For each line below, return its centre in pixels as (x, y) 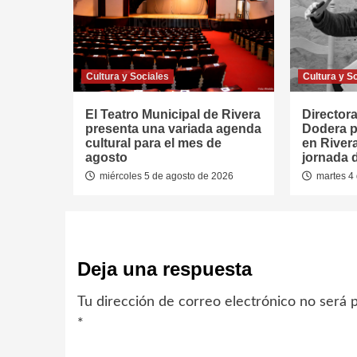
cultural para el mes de (153, 143)
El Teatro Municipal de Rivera (173, 115)
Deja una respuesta (165, 269)
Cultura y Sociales (127, 77)
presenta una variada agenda (173, 129)
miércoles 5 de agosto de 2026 (165, 177)
